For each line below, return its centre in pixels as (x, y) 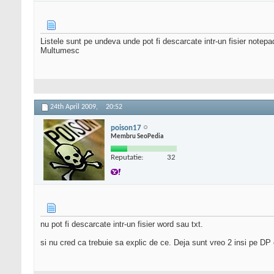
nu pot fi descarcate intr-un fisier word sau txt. (122, 224)
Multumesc (60, 51)
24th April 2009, (75, 107)
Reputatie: (127, 157)
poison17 (126, 128)
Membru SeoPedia (137, 136)
